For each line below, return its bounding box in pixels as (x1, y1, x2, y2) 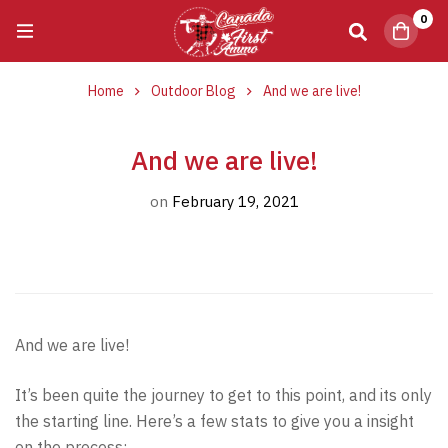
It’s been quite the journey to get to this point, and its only (15, 384, 432, 405)
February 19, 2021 (167, 191, 299, 211)
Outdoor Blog (150, 81, 236, 100)
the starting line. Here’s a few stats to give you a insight (15, 410, 414, 431)
